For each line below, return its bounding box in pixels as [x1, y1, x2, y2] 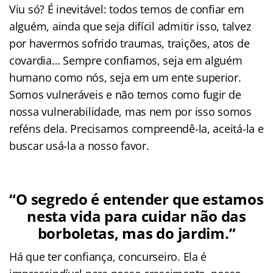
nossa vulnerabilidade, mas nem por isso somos [9, 104, 252, 119]
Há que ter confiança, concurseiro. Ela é [9, 249, 207, 264]
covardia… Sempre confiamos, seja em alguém [9, 52, 243, 68]
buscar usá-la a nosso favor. [9, 138, 149, 153]
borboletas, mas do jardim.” [37, 222, 236, 243]
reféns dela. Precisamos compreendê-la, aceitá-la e [9, 121, 264, 136]
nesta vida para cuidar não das [27, 205, 246, 226]
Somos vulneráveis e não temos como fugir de [9, 87, 241, 102]
